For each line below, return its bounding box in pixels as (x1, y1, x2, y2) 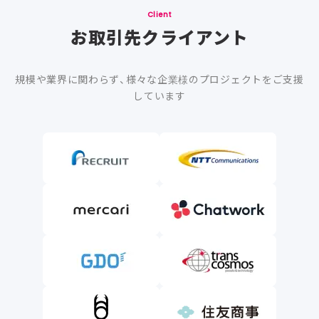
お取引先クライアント (70, 24, 249, 51)
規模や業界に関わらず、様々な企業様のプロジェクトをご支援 (15, 72, 304, 87)
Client (147, 9, 172, 21)
